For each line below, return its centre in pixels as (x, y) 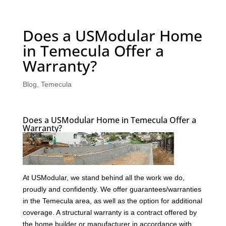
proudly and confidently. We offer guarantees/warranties (112, 189)
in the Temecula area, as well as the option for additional (112, 201)
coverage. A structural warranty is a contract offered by (109, 212)
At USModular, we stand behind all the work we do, (103, 177)
